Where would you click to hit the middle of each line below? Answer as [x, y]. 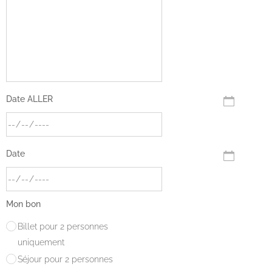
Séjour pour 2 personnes [65, 259]
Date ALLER [29, 99]
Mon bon [25, 204]
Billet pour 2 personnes [63, 226]
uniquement [42, 242]
